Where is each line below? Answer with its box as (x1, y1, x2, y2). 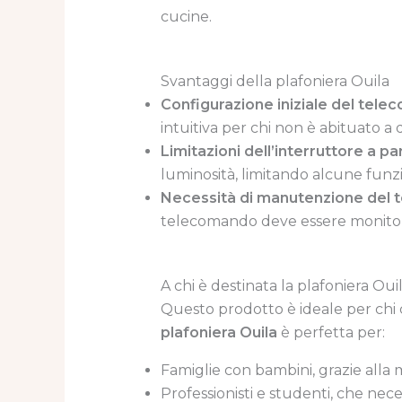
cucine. (160, 8, 212, 26)
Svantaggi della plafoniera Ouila (160, 73, 389, 91)
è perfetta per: (276, 324, 385, 342)
